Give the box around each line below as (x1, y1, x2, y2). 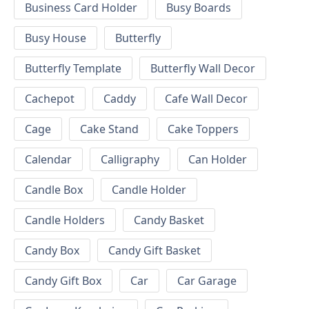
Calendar (25, 152, 72, 168)
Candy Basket (134, 212, 204, 228)
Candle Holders (25, 212, 105, 228)
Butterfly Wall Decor (150, 61, 255, 77)
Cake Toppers (168, 121, 239, 137)
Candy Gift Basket (108, 243, 201, 259)
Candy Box (25, 243, 79, 259)
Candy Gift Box (25, 273, 101, 289)
